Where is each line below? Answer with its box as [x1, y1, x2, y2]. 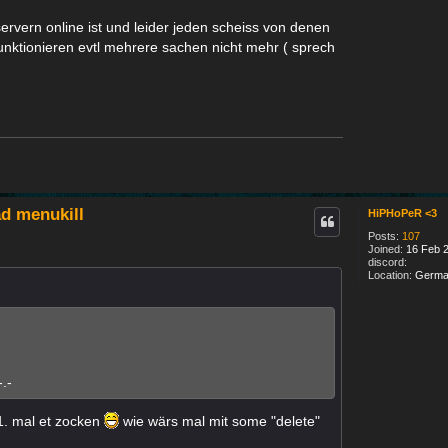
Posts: [368, 229, 399, 242]
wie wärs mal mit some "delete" [119, 414, 320, 430]
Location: [368, 268, 412, 281]
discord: [368, 255, 407, 268]
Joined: [368, 242, 403, 255]
